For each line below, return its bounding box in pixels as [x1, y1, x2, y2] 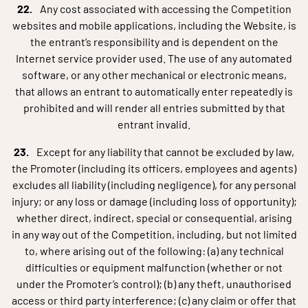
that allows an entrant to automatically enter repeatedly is [15, 85, 293, 98]
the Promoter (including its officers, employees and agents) [12, 162, 296, 175]
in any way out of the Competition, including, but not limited [11, 228, 297, 241]
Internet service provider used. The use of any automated [16, 52, 292, 65]
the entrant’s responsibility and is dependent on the [30, 35, 278, 48]
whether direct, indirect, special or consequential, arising [16, 211, 292, 224]
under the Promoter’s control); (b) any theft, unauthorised [16, 277, 291, 290]
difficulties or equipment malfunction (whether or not [25, 261, 283, 274]
